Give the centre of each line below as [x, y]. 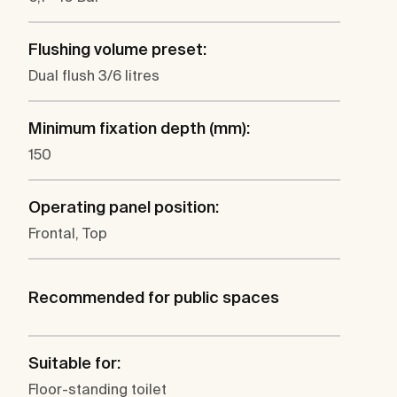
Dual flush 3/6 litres [94, 76]
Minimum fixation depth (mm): [139, 128]
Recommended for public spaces [154, 298]
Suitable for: [74, 363]
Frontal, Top [68, 234]
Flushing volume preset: [117, 50]
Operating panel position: [124, 207]
